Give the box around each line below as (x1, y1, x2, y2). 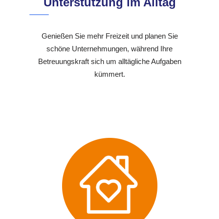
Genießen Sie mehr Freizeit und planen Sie (41, 32, 178, 41)
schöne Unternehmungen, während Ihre (46, 44, 173, 53)
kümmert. (94, 70, 125, 79)
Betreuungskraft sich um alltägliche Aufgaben (38, 57, 181, 66)
